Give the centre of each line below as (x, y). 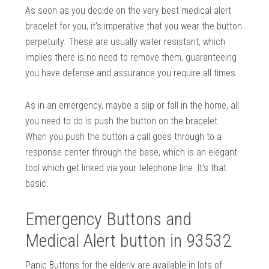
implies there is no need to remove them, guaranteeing (131, 57)
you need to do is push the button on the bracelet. (123, 121)
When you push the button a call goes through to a (124, 136)
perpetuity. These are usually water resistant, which (125, 41)
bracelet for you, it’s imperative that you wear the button (134, 26)
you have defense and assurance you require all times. (132, 73)
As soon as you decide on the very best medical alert (128, 10)
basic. (37, 183)
